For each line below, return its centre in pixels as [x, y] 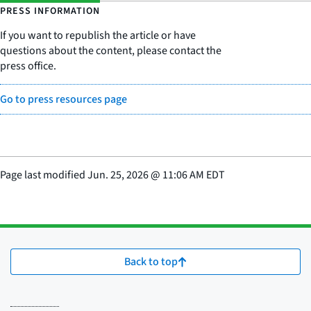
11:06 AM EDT [194, 175]
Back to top [151, 262]
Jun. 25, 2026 [118, 175]
